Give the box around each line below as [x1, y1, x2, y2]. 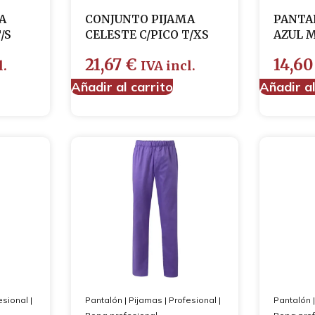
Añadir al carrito [71, 79, 174, 95]
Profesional [169, 295, 217, 305]
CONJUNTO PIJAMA [85, 12, 195, 26]
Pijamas [129, 295, 163, 305]
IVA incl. [141, 58, 196, 74]
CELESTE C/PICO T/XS [85, 27, 210, 41]
